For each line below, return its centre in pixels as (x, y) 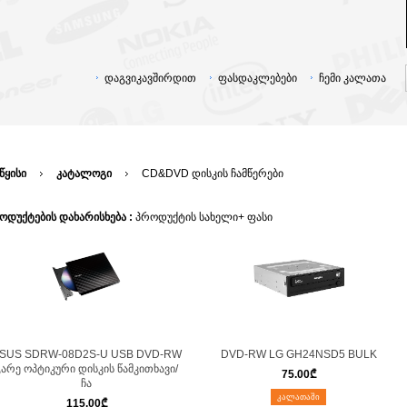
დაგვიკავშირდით (150, 78)
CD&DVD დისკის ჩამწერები (213, 174)
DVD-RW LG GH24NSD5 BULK (298, 354)
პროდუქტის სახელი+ (190, 217)
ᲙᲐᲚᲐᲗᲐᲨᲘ (298, 397)
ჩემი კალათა (352, 78)
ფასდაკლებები (258, 78)
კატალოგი (84, 174)
